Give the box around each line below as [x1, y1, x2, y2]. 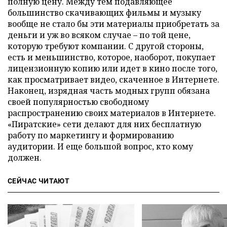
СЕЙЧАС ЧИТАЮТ [8, 177, 70, 185]
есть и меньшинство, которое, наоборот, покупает [8, 52, 215, 63]
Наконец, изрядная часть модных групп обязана [8, 85, 210, 96]
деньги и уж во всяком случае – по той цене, [8, 29, 191, 41]
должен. [8, 152, 42, 163]
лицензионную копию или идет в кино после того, [8, 63, 217, 74]
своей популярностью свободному [8, 96, 149, 107]
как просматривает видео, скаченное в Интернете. [8, 74, 219, 85]
